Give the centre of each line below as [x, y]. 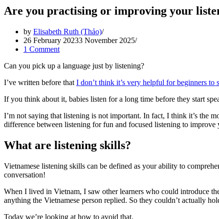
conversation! [25, 175]
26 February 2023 [51, 40]
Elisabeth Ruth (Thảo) [67, 31]
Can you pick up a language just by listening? [74, 66]
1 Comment [42, 49]
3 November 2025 [107, 40]
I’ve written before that [40, 82]
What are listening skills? [67, 145]
